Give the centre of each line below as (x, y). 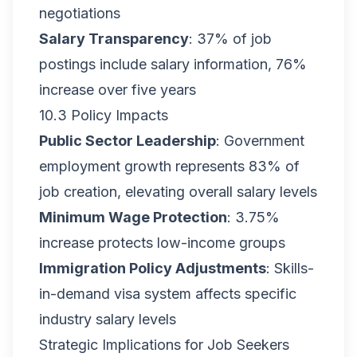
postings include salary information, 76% (173, 64)
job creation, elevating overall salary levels (178, 192)
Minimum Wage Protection (133, 217)
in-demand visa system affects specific (168, 294)
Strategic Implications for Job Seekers (164, 345)
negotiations (80, 13)
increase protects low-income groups (162, 243)
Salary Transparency (114, 39)
